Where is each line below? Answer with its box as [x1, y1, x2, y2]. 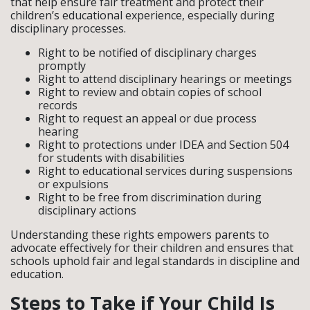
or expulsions [38, 176, 109, 192]
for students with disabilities [38, 149, 185, 165]
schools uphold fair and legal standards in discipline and [10, 253, 300, 268]
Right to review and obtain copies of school [38, 84, 262, 100]
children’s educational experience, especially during [10, 7, 275, 23]
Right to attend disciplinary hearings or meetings [38, 71, 292, 86]
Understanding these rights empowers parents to [10, 226, 269, 242]
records [38, 97, 77, 113]
